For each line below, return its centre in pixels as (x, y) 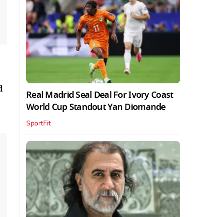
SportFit (39, 123)
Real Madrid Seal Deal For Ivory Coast (100, 95)
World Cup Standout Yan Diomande (96, 107)
